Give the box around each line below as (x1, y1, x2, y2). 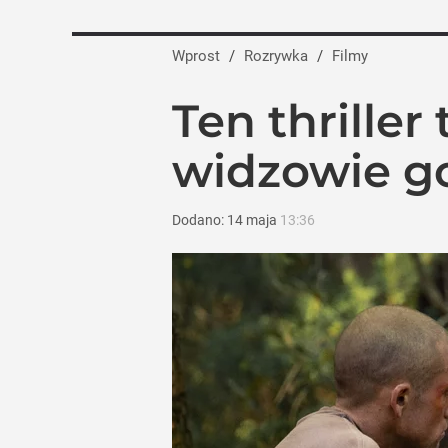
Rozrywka (253, 47, 308, 65)
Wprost (172, 47, 220, 65)
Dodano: (172, 212, 227, 228)
